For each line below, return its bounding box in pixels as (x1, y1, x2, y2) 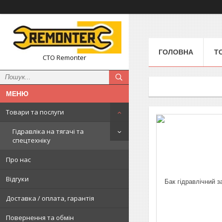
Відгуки (6, 174, 29, 183)
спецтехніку (12, 135, 51, 145)
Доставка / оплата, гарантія (6, 193, 94, 203)
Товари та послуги (6, 107, 64, 116)
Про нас (6, 155, 31, 164)
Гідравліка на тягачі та (12, 126, 84, 136)
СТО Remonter (43, 53, 86, 62)
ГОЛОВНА (159, 48, 193, 56)
